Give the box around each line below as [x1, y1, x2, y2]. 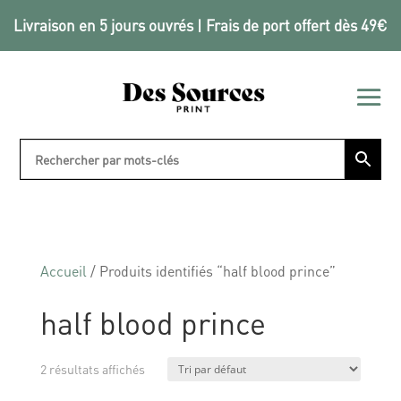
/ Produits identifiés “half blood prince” [86, 260, 336, 280]
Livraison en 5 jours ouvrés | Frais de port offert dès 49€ [13, 15, 388, 35]
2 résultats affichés [39, 360, 145, 377]
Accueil [39, 260, 87, 280]
